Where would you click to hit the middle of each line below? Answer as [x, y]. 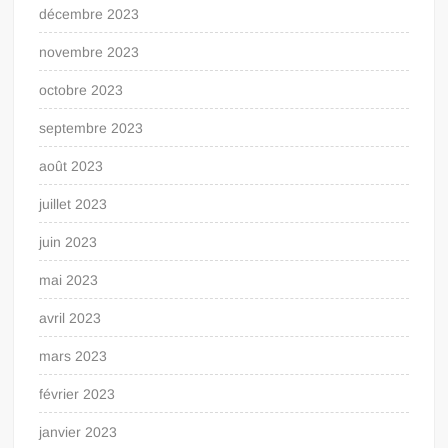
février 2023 [77, 393]
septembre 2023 [91, 127]
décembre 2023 [89, 13]
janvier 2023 [78, 431]
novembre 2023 [89, 51]
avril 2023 [70, 317]
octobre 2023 [81, 89]
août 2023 [71, 165]
